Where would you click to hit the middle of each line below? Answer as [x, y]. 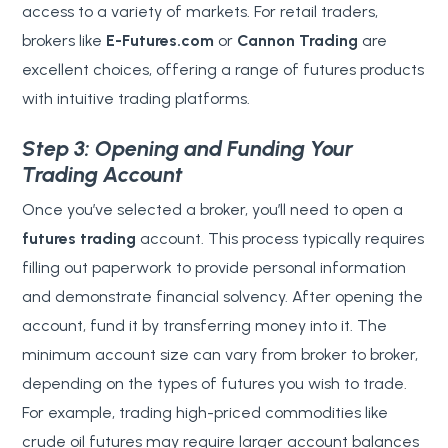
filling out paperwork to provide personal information [214, 267]
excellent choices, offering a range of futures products [223, 69]
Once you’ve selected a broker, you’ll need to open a [213, 209]
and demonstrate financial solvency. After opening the [223, 296]
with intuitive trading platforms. [136, 98]
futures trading [79, 238]
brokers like [64, 40]
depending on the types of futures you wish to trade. [215, 383]
